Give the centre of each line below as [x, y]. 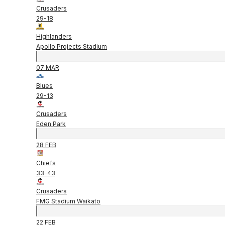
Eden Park [51, 124]
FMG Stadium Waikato [68, 201]
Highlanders [54, 36]
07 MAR [48, 67]
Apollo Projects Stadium [72, 46]
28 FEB [46, 145]
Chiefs [46, 163]
